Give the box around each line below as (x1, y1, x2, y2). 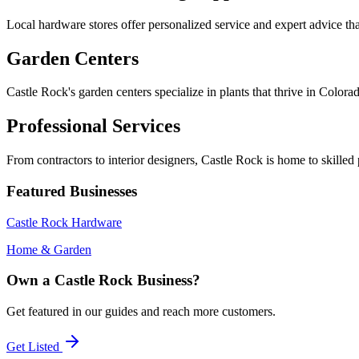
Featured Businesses (6, 182, 137, 200)
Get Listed (6, 340, 63, 354)
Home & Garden (6, 242, 91, 256)
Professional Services (6, 115, 180, 137)
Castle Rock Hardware (6, 215, 122, 229)
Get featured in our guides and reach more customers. (6, 305, 276, 319)
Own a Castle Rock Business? (6, 272, 200, 289)
